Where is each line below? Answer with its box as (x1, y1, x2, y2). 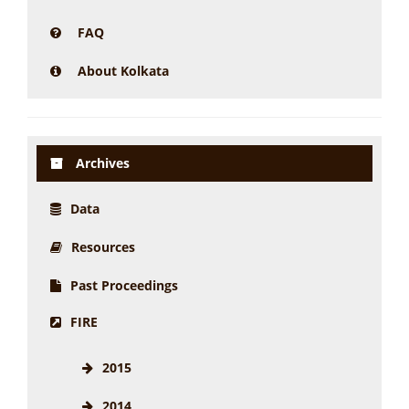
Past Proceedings (70, 277, 178, 294)
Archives (72, 154, 130, 172)
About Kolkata (78, 62, 169, 79)
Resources (71, 238, 135, 256)
